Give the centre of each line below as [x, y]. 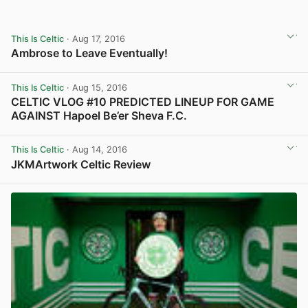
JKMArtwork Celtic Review [81, 164]
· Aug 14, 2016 [96, 150]
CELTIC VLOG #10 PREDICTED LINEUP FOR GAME [143, 101]
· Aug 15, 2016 [96, 87]
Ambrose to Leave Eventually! [89, 53]
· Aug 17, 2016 [95, 38]
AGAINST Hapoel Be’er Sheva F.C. [99, 115]
